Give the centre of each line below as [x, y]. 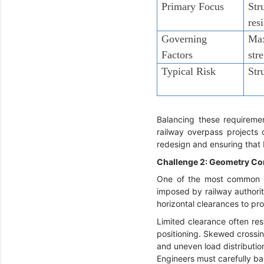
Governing [184, 39]
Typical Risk [190, 71]
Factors [179, 55]
